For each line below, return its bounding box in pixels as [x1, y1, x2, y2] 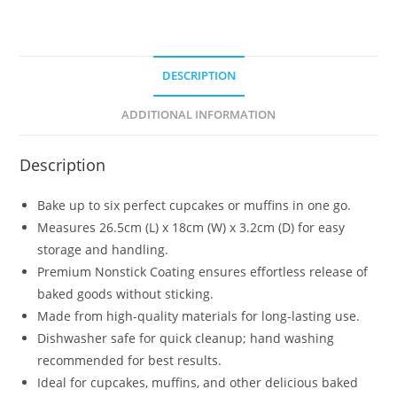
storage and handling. [37, 240, 169, 258]
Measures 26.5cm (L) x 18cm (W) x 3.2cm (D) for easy [37, 218, 346, 236]
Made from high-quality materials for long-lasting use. [37, 307, 361, 324]
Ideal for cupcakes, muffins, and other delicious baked [37, 373, 359, 391]
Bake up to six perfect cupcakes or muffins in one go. [37, 196, 352, 214]
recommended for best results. [37, 351, 222, 369]
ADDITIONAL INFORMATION [121, 106, 276, 122]
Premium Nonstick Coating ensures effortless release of [37, 262, 369, 280]
